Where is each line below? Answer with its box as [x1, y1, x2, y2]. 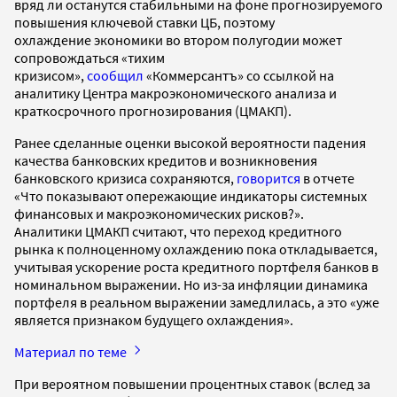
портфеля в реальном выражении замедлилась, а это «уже [14, 292, 379, 311]
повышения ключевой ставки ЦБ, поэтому [14, 12, 275, 31]
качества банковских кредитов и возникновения [14, 151, 317, 169]
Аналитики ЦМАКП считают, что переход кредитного [14, 222, 342, 240]
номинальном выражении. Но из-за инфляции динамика [14, 275, 368, 293]
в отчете [300, 168, 354, 187]
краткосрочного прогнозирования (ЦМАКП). [14, 101, 292, 120]
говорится [237, 168, 300, 187]
